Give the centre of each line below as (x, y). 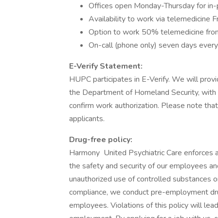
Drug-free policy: (101, 140)
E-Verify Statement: (106, 66)
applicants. (87, 119)
